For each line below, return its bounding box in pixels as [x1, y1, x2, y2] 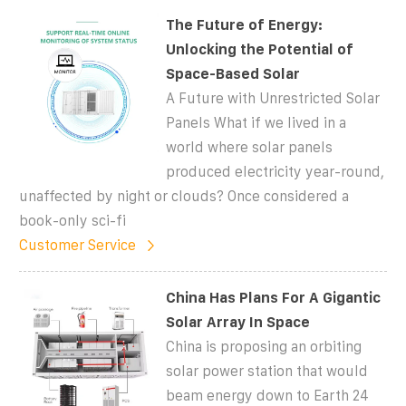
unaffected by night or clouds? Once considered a [19, 188, 349, 204]
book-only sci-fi [19, 212, 126, 228]
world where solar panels [166, 139, 333, 155]
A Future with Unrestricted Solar [166, 90, 381, 106]
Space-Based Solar [166, 65, 301, 82]
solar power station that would [166, 362, 369, 379]
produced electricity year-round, [166, 163, 385, 179]
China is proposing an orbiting [166, 338, 362, 354]
